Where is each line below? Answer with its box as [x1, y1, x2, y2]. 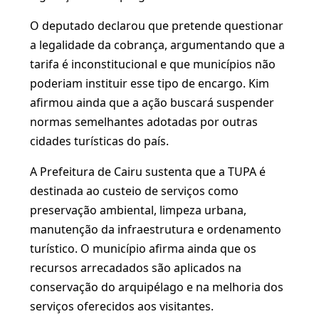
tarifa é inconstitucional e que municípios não [30, 56, 276, 72]
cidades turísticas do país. [30, 133, 169, 149]
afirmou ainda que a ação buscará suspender [30, 95, 274, 110]
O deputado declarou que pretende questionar [30, 18, 283, 33]
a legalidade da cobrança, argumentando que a [30, 37, 285, 53]
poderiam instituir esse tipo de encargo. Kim [30, 75, 269, 91]
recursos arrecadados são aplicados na [30, 260, 241, 276]
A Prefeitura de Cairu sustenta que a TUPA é [30, 164, 266, 179]
